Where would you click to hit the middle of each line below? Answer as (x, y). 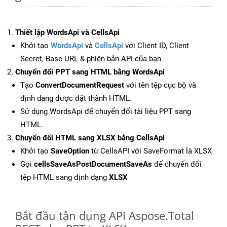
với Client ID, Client (156, 46)
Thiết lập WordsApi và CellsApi (67, 33)
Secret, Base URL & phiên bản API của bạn (91, 59)
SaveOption (70, 151)
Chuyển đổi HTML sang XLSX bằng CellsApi (90, 138)
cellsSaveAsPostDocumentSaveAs (93, 164)
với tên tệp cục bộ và (160, 85)
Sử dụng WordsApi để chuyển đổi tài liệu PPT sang (106, 112)
